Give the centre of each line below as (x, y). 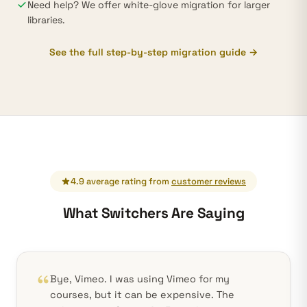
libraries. (46, 20)
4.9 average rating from (121, 181)
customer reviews (209, 181)
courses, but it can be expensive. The (142, 295)
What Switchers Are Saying (153, 213)
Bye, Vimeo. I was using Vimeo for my (140, 279)
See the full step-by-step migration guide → (153, 52)
